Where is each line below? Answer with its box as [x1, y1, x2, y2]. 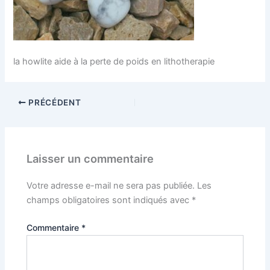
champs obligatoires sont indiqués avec [27, 194, 192, 206]
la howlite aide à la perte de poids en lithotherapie [13, 56, 215, 67]
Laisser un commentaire [27, 151, 154, 165]
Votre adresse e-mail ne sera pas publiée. [27, 180, 195, 191]
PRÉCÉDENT [26, 98, 81, 107]
